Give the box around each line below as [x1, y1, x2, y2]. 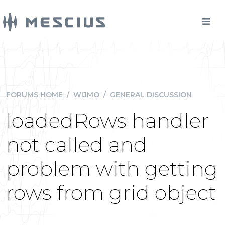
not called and [6, 132, 147, 157]
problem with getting [6, 156, 218, 181]
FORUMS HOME [6, 90, 63, 99]
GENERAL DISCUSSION [110, 90, 192, 99]
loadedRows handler [6, 108, 209, 133]
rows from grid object [6, 180, 216, 205]
